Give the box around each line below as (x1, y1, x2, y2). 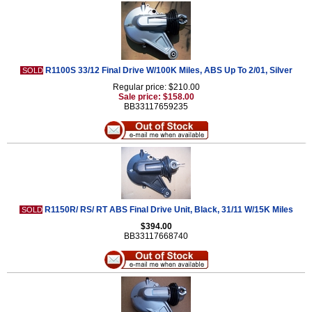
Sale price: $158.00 (118, 92, 194, 102)
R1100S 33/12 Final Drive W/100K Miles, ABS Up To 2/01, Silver (45, 65, 292, 75)
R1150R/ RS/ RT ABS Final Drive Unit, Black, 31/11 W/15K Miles (44, 205, 293, 214)
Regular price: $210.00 (112, 82, 200, 92)
